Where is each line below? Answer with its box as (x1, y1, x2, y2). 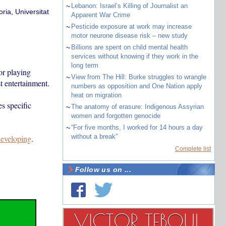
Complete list (175, 145, 211, 152)
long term (71, 62, 98, 69)
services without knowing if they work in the (71, 52, 198, 60)
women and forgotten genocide (71, 112, 160, 120)
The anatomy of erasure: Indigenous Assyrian (71, 103, 204, 110)
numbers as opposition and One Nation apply (71, 82, 202, 90)
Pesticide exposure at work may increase (71, 23, 192, 30)
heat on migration (71, 91, 122, 99)
